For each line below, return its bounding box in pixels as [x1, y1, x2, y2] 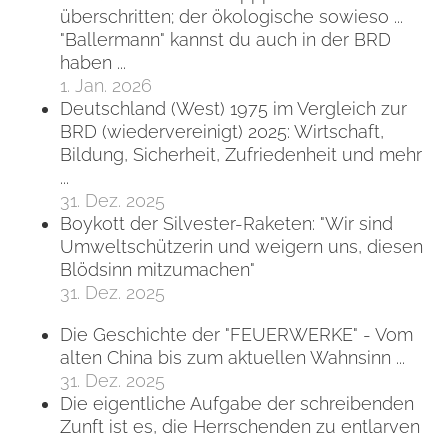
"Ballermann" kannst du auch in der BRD [60, 29, 391, 51]
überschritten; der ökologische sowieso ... [60, 6, 403, 28]
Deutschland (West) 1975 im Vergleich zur [60, 98, 407, 120]
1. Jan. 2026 [60, 75, 152, 97]
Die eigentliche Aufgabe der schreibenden [60, 392, 414, 414]
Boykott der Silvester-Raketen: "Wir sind [60, 213, 393, 235]
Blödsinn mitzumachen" [60, 259, 255, 281]
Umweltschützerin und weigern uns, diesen [60, 236, 423, 258]
